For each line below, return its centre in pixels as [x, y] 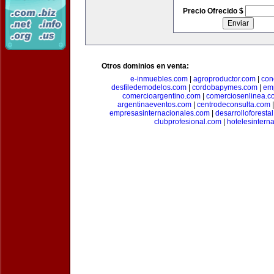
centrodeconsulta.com [233, 105]
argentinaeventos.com [154, 105]
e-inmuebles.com [159, 79]
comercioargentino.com [161, 96]
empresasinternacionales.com [159, 113]
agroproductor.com [224, 79]
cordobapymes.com [225, 87]
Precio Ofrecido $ [214, 11]
